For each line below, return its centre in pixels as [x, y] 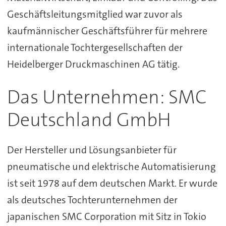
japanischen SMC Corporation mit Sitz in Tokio [106, 216]
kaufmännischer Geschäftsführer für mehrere [107, 31]
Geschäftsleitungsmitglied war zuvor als [95, 14]
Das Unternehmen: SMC [107, 97]
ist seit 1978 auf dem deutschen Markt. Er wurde [112, 183]
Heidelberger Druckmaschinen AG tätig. [93, 64]
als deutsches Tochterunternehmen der [92, 200]
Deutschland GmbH [89, 120]
